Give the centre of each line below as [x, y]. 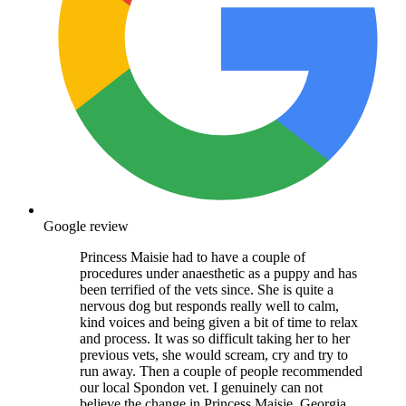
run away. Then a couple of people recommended [221, 372]
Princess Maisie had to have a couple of [193, 257]
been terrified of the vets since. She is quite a [207, 290]
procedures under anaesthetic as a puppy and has [218, 274]
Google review [86, 227]
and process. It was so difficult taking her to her [215, 339]
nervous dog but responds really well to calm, [209, 306]
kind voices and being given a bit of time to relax [219, 323]
